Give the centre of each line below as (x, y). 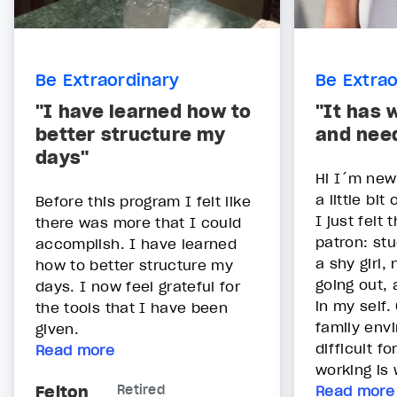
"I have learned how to (144, 112)
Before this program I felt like (143, 202)
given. (58, 329)
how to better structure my (135, 265)
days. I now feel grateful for (138, 287)
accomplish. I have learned (136, 244)
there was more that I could (139, 223)
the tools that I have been (132, 308)
